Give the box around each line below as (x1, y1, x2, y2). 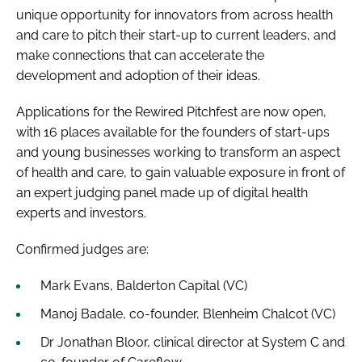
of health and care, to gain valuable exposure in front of (16, 164, 345, 180)
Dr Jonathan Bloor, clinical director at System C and (40, 334, 345, 350)
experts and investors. (16, 204, 146, 221)
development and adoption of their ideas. (16, 67, 260, 83)
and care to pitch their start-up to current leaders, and (16, 27, 336, 43)
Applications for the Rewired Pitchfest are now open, (16, 103, 326, 120)
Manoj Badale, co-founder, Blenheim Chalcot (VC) (40, 305, 335, 322)
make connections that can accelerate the (16, 47, 264, 63)
